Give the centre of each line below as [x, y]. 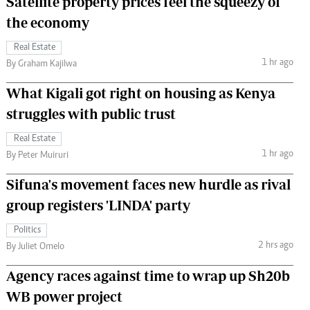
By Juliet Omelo [35, 247]
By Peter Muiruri [37, 155]
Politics [27, 230]
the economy [48, 22]
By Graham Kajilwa [42, 64]
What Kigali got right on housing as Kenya [141, 93]
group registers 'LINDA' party [98, 205]
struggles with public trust [91, 113]
